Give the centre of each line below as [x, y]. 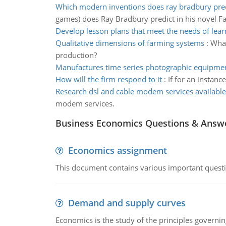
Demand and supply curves [127, 203]
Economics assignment [117, 150]
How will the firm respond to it [108, 79]
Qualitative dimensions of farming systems [130, 43]
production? [76, 55]
